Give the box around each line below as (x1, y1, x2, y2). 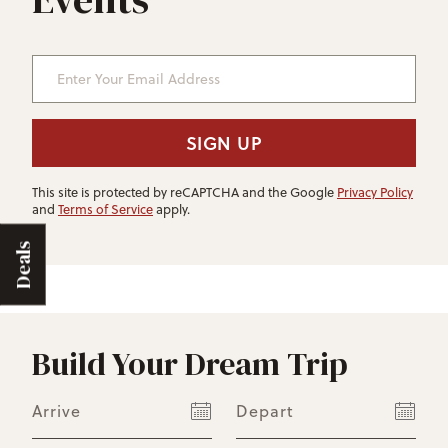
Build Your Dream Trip (32, 342, 348, 387)
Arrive (32, 400, 81, 423)
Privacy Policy (337, 183, 413, 202)
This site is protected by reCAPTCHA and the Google (32, 183, 337, 202)
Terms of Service (58, 200, 153, 219)
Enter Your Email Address (32, 51, 228, 73)
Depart (236, 400, 294, 423)
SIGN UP (185, 130, 263, 157)
